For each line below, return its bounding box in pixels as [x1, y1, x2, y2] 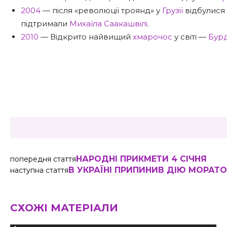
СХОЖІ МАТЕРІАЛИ [10, 202, 118, 214]
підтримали [21, 19, 69, 28]
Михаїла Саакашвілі [69, 19, 147, 28]
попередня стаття [10, 155, 76, 164]
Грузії [162, 6, 183, 15]
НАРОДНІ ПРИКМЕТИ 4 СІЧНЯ [76, 154, 207, 164]
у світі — [172, 32, 208, 42]
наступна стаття [10, 166, 68, 175]
